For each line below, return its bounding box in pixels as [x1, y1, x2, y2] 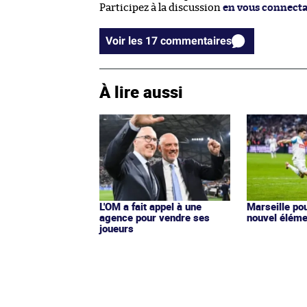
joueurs [99, 221, 134, 236]
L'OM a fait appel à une [99, 199, 201, 214]
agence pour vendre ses [99, 210, 210, 225]
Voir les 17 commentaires [160, 34, 232, 47]
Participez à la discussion [99, 2, 223, 13]
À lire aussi [99, 80, 183, 103]
